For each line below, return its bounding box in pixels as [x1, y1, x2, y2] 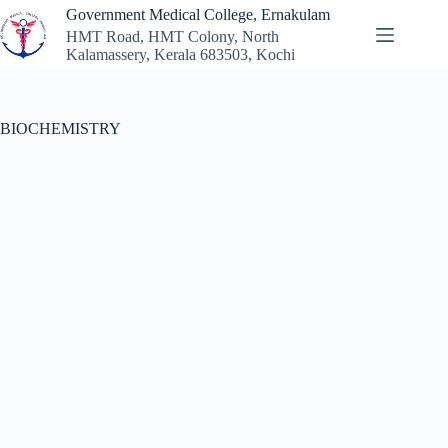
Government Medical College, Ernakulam [66, 5, 330, 23]
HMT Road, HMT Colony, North [66, 28, 279, 46]
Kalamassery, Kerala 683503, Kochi [66, 46, 295, 64]
